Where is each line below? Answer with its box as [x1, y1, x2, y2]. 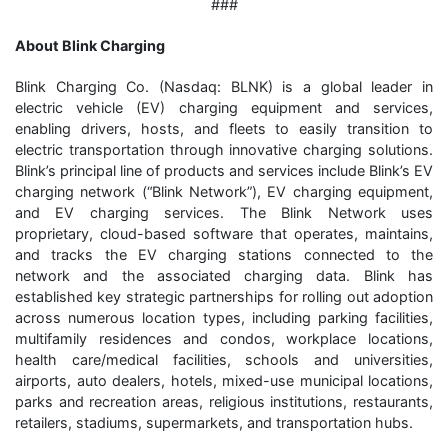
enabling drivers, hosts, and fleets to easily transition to [15, 119, 433, 137]
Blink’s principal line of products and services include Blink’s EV [15, 161, 433, 179]
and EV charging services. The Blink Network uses [15, 203, 433, 221]
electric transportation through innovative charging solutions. [15, 140, 433, 158]
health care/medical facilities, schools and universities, [15, 350, 433, 368]
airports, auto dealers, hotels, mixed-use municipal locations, [15, 371, 433, 389]
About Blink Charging [15, 36, 165, 54]
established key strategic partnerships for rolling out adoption [15, 287, 433, 305]
